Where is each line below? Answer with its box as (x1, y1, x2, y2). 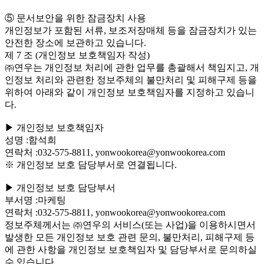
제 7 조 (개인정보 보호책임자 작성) (5, 49, 150, 60)
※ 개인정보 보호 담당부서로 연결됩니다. (5, 159, 177, 170)
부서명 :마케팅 (5, 194, 66, 205)
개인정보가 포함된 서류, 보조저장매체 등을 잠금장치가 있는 (5, 25, 257, 35)
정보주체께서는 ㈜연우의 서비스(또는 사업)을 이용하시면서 (5, 219, 256, 230)
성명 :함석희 (5, 134, 57, 145)
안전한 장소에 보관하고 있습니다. (5, 37, 146, 48)
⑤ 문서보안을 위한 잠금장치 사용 (5, 12, 146, 23)
